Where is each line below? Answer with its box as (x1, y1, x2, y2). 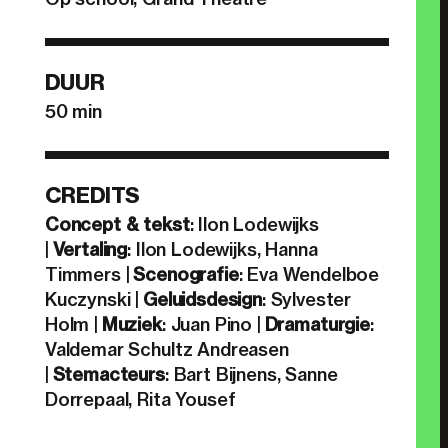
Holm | (44, 312, 102, 336)
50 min (44, 99, 102, 123)
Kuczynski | (44, 287, 144, 311)
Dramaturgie (264, 312, 370, 336)
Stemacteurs (52, 362, 165, 386)
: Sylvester (261, 287, 352, 311)
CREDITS (44, 181, 140, 209)
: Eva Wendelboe (238, 262, 380, 286)
